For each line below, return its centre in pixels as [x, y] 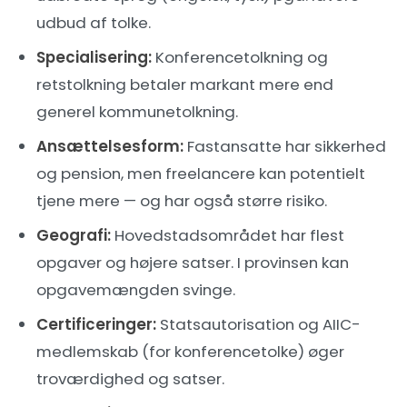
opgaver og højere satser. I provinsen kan [193, 263]
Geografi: [74, 235]
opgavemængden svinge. [136, 290]
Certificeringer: [96, 324]
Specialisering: [94, 57]
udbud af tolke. [94, 23]
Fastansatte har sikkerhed [285, 146]
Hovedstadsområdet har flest [228, 235]
